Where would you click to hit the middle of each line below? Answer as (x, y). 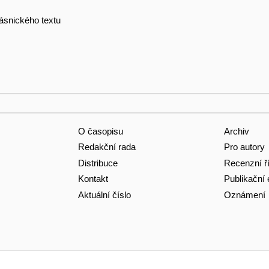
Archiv (236, 131)
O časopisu (100, 131)
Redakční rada (107, 147)
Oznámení (244, 195)
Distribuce (98, 163)
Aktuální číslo (104, 195)
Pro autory (244, 147)
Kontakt (93, 179)
